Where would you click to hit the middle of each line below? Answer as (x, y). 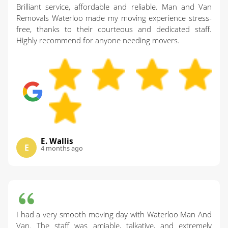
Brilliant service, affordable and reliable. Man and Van (114, 7)
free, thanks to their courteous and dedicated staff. (114, 29)
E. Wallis (57, 141)
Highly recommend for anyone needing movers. (98, 40)
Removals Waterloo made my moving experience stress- (114, 18)
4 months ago (62, 148)
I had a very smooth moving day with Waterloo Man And (114, 215)
